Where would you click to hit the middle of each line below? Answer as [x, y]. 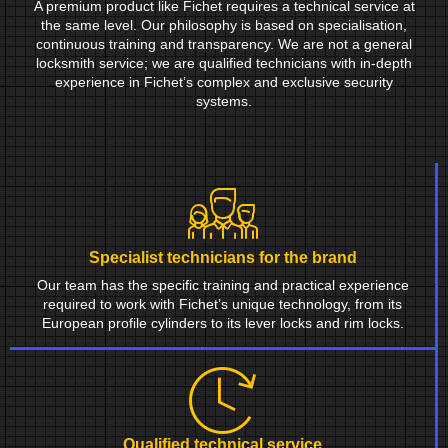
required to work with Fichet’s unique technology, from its [222, 304]
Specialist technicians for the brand [222, 258]
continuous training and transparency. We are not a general [224, 43]
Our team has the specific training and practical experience [222, 285]
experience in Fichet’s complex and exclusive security [224, 81]
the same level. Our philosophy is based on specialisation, [224, 24]
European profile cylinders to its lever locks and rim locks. [222, 323]
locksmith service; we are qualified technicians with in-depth [224, 62]
